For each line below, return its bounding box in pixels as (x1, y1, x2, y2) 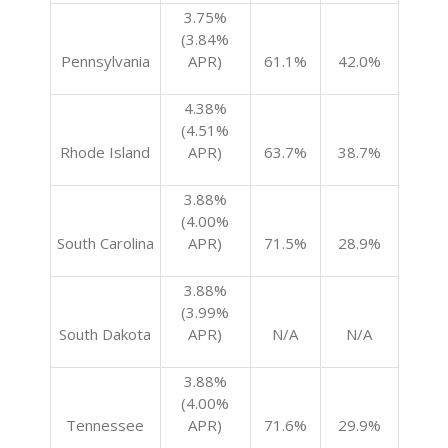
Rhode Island (60, 142, 150, 162)
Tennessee (66, 415, 144, 435)
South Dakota (59, 324, 151, 344)
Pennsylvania (60, 51, 150, 71)
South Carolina (56, 233, 154, 253)
